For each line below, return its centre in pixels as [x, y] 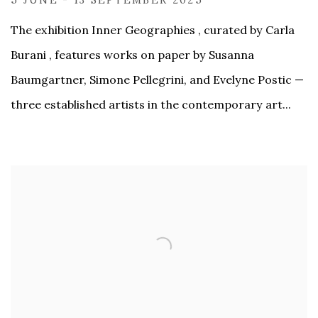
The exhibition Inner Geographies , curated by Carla [153, 29]
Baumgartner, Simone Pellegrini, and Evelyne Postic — [157, 79]
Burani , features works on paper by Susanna [132, 54]
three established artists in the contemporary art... [151, 104]
